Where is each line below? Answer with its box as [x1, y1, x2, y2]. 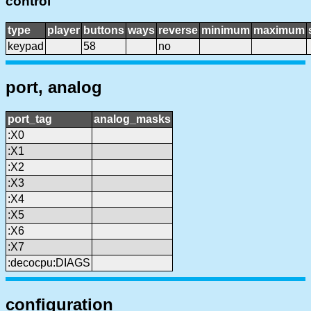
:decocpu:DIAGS [8, 257, 90, 269]
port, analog [6, 78, 102, 97]
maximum [253, 24, 305, 36]
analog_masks [94, 113, 171, 126]
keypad [8, 40, 44, 52]
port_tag [8, 113, 52, 126]
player [47, 24, 80, 36]
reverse [158, 24, 198, 36]
